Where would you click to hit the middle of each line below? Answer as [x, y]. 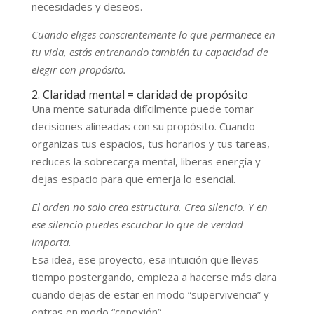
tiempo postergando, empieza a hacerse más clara [154, 277]
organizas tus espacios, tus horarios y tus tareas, [150, 143]
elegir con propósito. [78, 69]
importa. [51, 241]
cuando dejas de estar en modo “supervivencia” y [150, 294]
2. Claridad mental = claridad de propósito [139, 94]
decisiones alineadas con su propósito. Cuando [143, 126]
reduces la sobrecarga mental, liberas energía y [146, 161]
